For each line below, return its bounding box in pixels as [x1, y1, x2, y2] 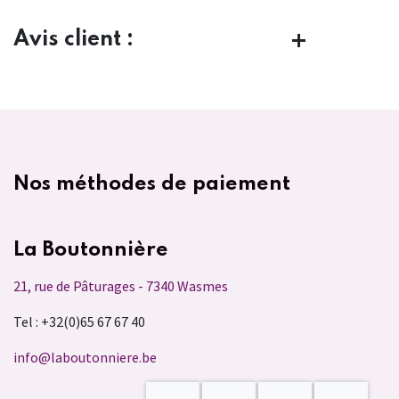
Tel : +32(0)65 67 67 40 [13, 312, 145, 330]
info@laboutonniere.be [13, 347, 157, 366]
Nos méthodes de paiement [13, 173, 290, 194]
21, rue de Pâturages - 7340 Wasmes [13, 276, 228, 295]
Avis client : [13, 28, 134, 52]
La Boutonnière [13, 239, 168, 260]
